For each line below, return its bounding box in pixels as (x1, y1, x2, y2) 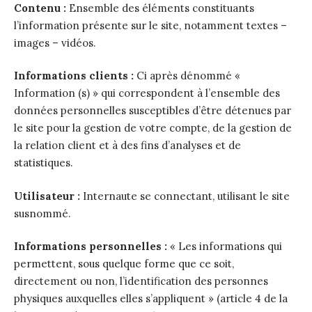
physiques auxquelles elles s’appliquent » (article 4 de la (14, 292, 288, 305)
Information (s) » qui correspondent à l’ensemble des (14, 86, 280, 100)
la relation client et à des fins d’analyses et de (14, 139, 241, 152)
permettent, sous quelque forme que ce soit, (14, 257, 234, 270)
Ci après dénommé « (134, 69, 240, 82)
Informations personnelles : (14, 240, 167, 253)
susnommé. (14, 206, 71, 220)
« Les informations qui (167, 240, 282, 253)
